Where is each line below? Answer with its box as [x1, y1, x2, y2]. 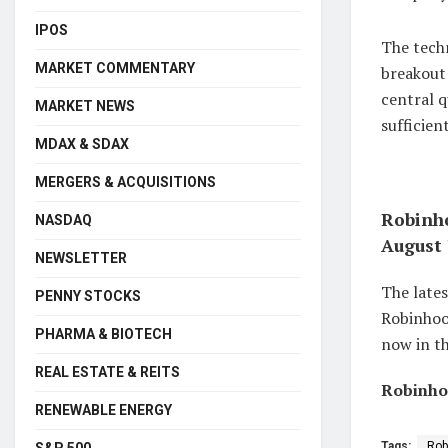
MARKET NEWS [35, 97, 135, 114]
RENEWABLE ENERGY [35, 401, 172, 418]
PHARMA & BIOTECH [35, 325, 172, 342]
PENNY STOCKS [35, 287, 141, 304]
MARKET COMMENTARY [35, 59, 195, 76]
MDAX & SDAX [35, 135, 129, 152]
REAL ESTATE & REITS [35, 363, 180, 380]
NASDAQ [35, 211, 92, 228]
